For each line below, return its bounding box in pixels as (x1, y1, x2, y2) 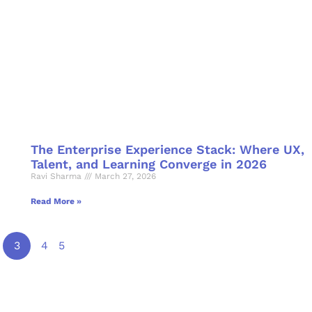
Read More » (30, 196, 81, 207)
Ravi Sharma (30, 171, 84, 182)
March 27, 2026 (91, 171, 156, 182)
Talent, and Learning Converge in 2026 (30, 157, 267, 172)
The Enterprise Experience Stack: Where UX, (30, 142, 304, 157)
